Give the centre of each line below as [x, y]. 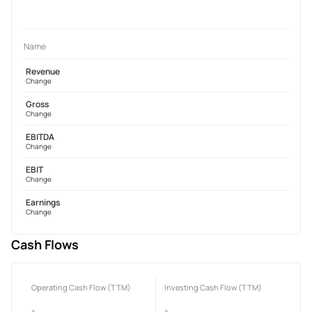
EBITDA [40, 136]
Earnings [43, 202]
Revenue [43, 71]
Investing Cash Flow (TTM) [213, 287]
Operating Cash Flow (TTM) [81, 287]
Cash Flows [45, 244]
